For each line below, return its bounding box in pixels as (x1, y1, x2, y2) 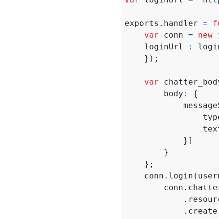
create (188, 206, 218, 216)
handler (164, 18, 198, 28)
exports (125, 18, 159, 28)
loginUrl (144, 42, 183, 51)
